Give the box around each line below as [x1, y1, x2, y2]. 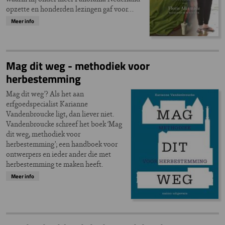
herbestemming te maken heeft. [6, 159, 103, 170]
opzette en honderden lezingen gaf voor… [6, 3, 134, 14]
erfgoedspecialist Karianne [6, 98, 88, 109]
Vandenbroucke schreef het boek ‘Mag [6, 119, 122, 130]
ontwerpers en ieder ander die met [6, 149, 111, 160]
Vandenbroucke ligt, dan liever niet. [6, 108, 114, 120]
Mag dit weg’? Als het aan [6, 88, 84, 99]
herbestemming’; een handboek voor [6, 139, 118, 150]
